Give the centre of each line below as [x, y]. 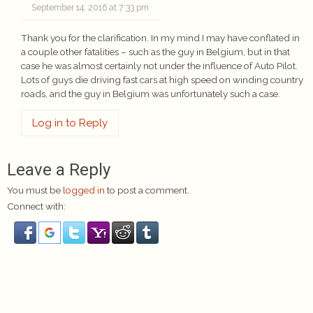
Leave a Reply [59, 170]
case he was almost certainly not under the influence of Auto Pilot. [159, 65]
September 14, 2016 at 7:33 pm [90, 7]
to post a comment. [147, 190]
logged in [84, 190]
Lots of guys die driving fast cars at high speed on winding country [162, 79]
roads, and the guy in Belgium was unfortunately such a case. [151, 93]
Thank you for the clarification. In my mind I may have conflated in [160, 37]
